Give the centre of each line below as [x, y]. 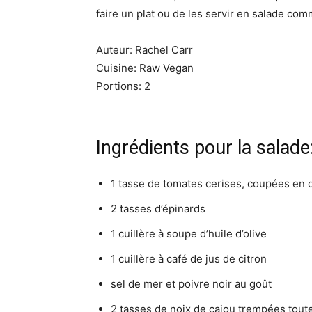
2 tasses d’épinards [158, 209]
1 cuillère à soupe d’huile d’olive [189, 234]
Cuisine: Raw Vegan [145, 68]
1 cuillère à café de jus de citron [189, 259]
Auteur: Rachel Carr [145, 50]
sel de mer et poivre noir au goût [191, 284]
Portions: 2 [123, 86]
